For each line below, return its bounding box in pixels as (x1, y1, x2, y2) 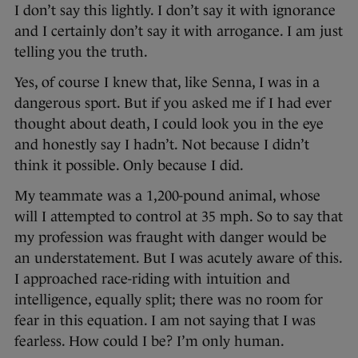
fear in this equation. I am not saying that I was (14, 312, 316, 328)
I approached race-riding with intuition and (14, 270, 290, 287)
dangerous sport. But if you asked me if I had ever (14, 94, 332, 111)
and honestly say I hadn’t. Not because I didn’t (14, 136, 309, 153)
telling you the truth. (14, 43, 148, 60)
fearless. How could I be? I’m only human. (14, 332, 284, 349)
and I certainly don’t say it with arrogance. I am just (14, 22, 343, 39)
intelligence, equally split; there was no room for (14, 291, 323, 308)
